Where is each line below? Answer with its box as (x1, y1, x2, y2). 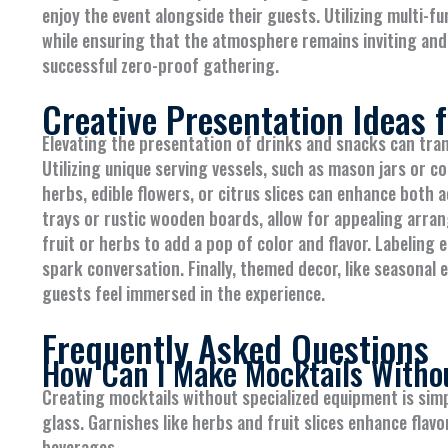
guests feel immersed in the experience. (42, 280, 325, 307)
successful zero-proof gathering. (42, 51, 279, 78)
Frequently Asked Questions (42, 321, 429, 375)
